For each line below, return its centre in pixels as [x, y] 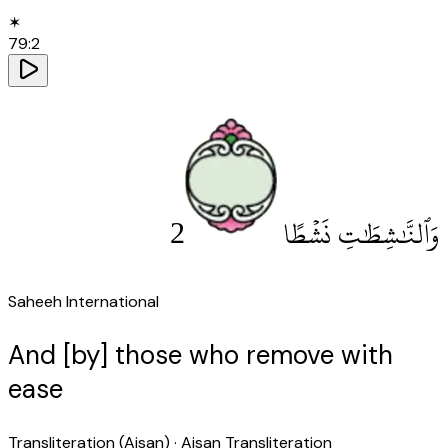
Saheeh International [83, 301]
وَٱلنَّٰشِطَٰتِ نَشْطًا [362, 234]
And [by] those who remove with [200, 354]
